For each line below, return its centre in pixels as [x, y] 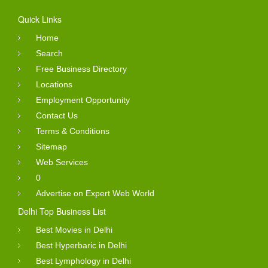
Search [49, 53]
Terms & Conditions [73, 131]
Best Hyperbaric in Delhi [81, 245]
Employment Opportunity [83, 100]
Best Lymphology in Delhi [83, 261]
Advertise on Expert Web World [95, 193]
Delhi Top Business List [62, 211]
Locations [54, 84]
